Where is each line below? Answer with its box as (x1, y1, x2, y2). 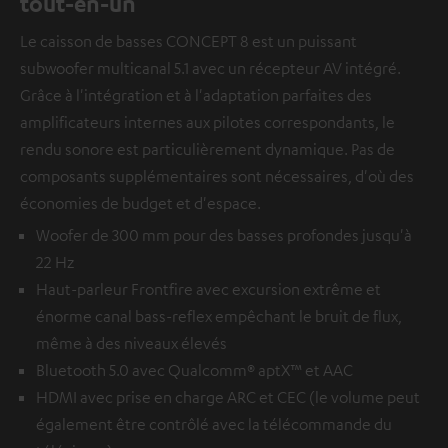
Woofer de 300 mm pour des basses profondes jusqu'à (36, 224, 412, 245)
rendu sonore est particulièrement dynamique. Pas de (20, 138, 395, 159)
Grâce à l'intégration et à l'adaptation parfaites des (20, 84, 372, 105)
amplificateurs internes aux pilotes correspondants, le (20, 111, 395, 132)
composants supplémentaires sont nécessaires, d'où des (20, 165, 414, 186)
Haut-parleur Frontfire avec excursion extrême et (36, 278, 381, 299)
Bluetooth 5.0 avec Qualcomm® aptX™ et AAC (36, 359, 353, 380)
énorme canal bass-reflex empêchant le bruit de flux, (36, 305, 402, 326)
